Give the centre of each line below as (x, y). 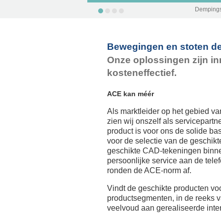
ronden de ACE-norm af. (149, 170)
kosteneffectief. (142, 73)
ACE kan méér (130, 93)
